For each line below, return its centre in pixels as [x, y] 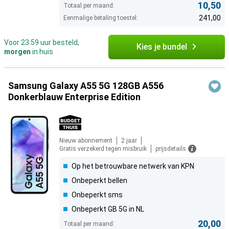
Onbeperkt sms [97, 195]
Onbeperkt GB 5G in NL [108, 209]
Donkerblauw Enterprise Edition [74, 97]
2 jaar [129, 141]
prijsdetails [171, 149]
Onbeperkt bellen [99, 181]
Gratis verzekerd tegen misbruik [103, 149]
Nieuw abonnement [86, 141]
